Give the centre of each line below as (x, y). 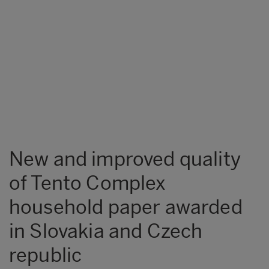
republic (46, 255)
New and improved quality (125, 159)
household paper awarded (126, 207)
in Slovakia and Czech (106, 231)
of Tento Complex (88, 183)
